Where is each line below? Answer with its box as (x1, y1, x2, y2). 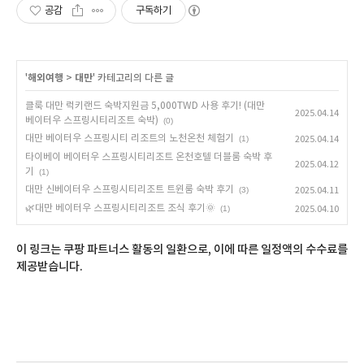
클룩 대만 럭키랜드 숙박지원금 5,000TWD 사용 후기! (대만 (25, 100, 265, 111)
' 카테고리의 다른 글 (93, 71, 174, 84)
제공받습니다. (16, 259, 83, 274)
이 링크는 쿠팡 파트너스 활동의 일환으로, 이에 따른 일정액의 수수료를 (16, 242, 348, 257)
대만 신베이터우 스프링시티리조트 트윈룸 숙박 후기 (25, 184, 234, 195)
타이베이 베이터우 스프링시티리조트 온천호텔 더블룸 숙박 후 (25, 151, 272, 162)
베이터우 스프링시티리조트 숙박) (25, 115, 158, 126)
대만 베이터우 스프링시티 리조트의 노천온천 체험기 (25, 132, 234, 144)
